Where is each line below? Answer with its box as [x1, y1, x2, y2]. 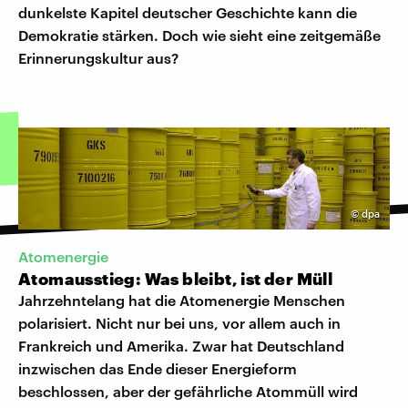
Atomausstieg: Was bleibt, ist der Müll [18, 269, 333, 290]
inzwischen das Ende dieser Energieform [18, 360, 297, 378]
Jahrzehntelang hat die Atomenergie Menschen [18, 291, 345, 310]
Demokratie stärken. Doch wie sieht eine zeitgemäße [18, 25, 381, 44]
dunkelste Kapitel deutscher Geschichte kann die [18, 3, 357, 21]
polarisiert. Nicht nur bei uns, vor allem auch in [18, 314, 341, 332]
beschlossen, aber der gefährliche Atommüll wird [18, 382, 358, 401]
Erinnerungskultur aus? [18, 48, 178, 66]
